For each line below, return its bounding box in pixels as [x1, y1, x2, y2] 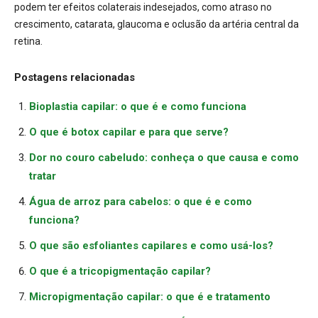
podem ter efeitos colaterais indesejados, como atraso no [14, 1, 272, 13]
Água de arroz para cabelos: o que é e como [29, 195, 252, 209]
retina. [14, 35, 43, 48]
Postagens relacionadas [14, 71, 135, 84]
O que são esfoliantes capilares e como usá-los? [29, 239, 273, 253]
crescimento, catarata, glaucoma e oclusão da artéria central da [14, 18, 299, 31]
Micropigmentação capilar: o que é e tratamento [29, 290, 270, 304]
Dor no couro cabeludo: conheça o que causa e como [29, 151, 299, 165]
